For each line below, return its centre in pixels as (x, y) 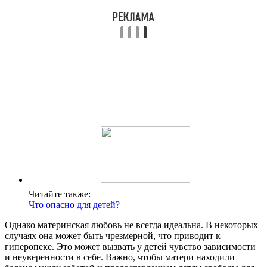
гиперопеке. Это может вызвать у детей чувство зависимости (130, 247)
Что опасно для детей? (74, 205)
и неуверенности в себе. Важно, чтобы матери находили (120, 257)
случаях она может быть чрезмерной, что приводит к (113, 236)
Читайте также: (60, 194)
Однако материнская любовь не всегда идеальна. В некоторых (131, 225)
